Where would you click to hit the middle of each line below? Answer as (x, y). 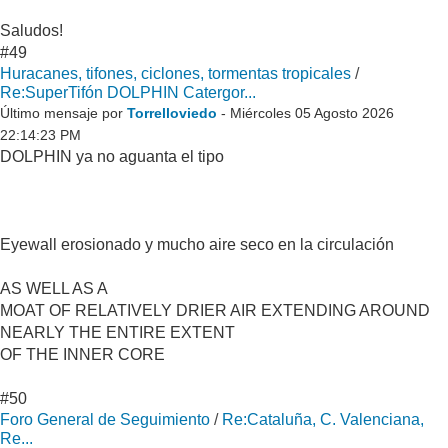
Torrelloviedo (172, 113)
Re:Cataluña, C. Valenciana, (323, 420)
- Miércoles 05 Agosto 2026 (307, 113)
